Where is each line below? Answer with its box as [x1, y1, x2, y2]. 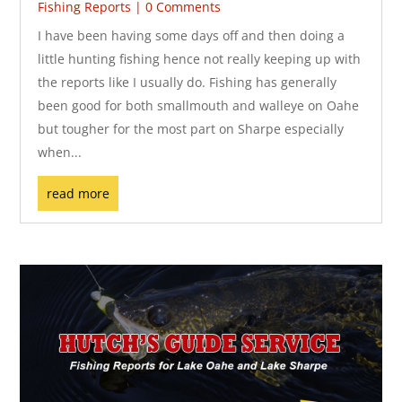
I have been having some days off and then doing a [38, 27, 345, 45]
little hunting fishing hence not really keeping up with [38, 50, 362, 68]
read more [47, 185, 110, 203]
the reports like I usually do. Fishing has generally [38, 74, 337, 92]
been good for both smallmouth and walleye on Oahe [38, 97, 360, 115]
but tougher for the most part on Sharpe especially [38, 120, 345, 138]
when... [38, 144, 83, 162]
